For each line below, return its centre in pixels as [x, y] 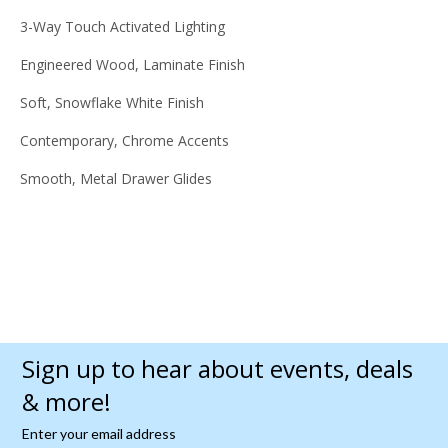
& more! [66, 402]
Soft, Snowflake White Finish [112, 103]
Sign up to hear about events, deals [217, 369]
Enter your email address [98, 434]
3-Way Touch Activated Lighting [122, 27]
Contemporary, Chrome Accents [124, 141]
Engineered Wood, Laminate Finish [132, 65]
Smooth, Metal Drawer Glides [116, 179]
